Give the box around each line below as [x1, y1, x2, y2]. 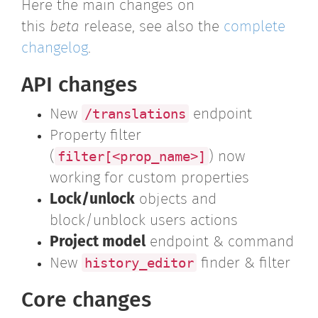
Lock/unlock [50, 192, 135, 207]
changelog [21, 41, 88, 56]
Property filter [50, 128, 141, 143]
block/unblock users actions [50, 214, 238, 229]
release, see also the [79, 20, 224, 35]
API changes [21, 75, 137, 96]
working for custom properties [50, 171, 249, 186]
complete [224, 20, 285, 35]
